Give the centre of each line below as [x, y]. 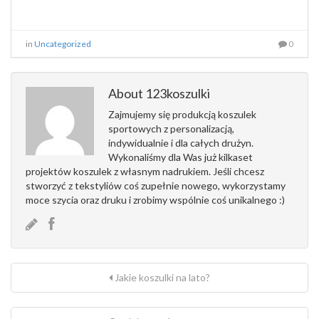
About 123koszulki [159, 93]
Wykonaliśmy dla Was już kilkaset [181, 157]
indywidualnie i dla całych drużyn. [181, 143]
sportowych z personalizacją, [171, 129]
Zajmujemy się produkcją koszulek [182, 114]
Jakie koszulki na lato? [161, 277]
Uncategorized [63, 44]
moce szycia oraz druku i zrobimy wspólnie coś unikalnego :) [155, 200]
